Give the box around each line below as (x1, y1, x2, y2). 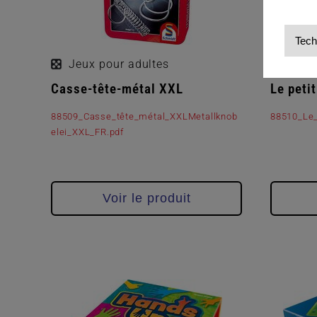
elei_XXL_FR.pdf (51, 127, 124, 138)
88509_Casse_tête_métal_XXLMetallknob (51, 111, 238, 122)
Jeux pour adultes (69, 57, 170, 71)
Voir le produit (102, 190, 191, 205)
